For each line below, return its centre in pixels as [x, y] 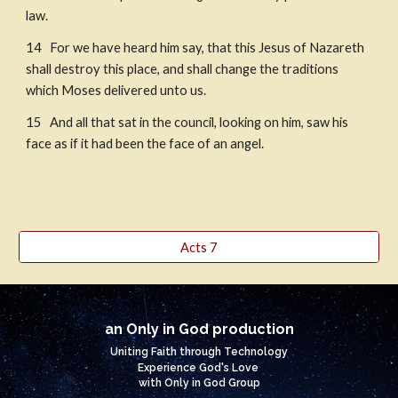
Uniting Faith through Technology [199, 352]
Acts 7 [199, 247]
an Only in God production [199, 329]
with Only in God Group [199, 383]
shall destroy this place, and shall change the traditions [183, 69]
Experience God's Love [199, 368]
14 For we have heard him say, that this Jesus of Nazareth [195, 48]
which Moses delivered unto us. [118, 90]
